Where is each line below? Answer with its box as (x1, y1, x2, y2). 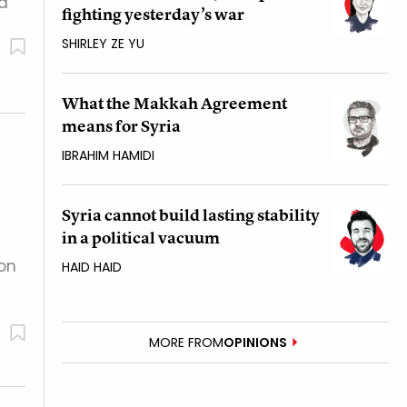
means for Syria (62, 114, 181, 136)
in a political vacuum (62, 226, 220, 248)
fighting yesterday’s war (62, 3, 244, 25)
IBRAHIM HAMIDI (62, 145, 154, 164)
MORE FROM (148, 333, 223, 352)
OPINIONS (223, 333, 287, 352)
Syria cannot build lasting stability (62, 203, 320, 225)
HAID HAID (62, 257, 122, 276)
